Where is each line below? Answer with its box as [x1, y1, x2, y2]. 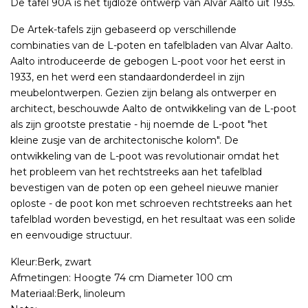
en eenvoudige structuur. [10, 229, 132, 242]
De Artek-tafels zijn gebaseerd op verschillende [10, 23, 236, 36]
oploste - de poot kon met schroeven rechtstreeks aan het [10, 197, 292, 210]
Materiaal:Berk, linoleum [10, 287, 125, 300]
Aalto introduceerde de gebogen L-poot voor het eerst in [10, 55, 285, 68]
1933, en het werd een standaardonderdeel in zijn [10, 71, 245, 84]
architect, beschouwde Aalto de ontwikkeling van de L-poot [10, 102, 296, 115]
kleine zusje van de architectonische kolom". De [10, 134, 239, 147]
